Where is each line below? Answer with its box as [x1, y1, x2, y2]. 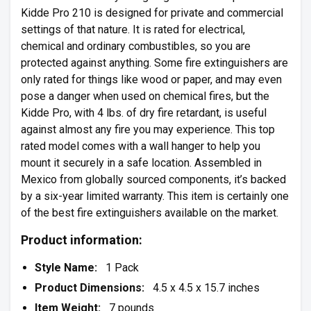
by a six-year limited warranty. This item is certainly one [21, 190, 289, 203]
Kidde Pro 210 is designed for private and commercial [21, 6, 283, 19]
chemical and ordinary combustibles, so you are [21, 40, 251, 53]
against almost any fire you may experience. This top [21, 123, 275, 136]
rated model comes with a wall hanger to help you [21, 140, 260, 153]
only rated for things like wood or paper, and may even [21, 73, 282, 86]
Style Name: [35, 261, 106, 274]
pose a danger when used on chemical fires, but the [21, 90, 269, 103]
